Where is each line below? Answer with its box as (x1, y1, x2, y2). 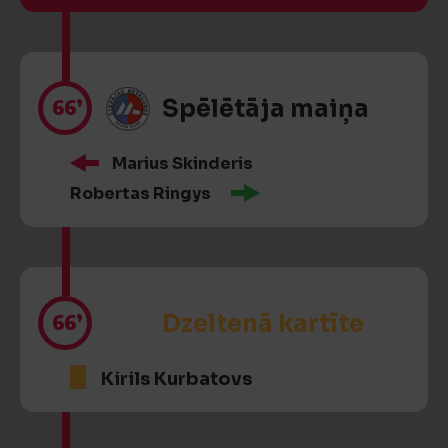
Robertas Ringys (70, 183, 211, 204)
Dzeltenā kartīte (162, 309, 364, 339)
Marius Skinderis (112, 153, 253, 174)
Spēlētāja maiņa (162, 94, 369, 124)
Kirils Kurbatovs (101, 368, 252, 390)
